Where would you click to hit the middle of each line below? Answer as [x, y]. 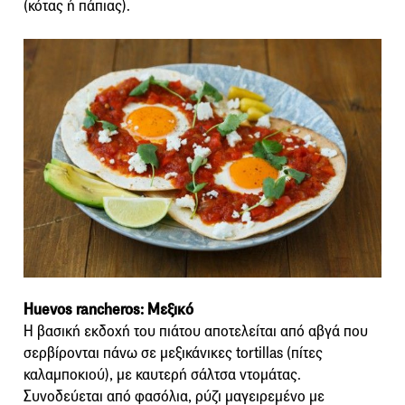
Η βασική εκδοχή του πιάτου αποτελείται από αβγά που [196, 332]
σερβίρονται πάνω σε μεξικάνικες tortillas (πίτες [173, 353]
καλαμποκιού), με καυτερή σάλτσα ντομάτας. [162, 375]
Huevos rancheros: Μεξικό [108, 310]
